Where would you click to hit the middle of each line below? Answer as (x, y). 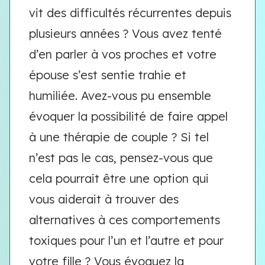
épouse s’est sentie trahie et (108, 75)
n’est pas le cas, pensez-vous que (121, 158)
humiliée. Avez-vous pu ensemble (120, 96)
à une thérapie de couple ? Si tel (119, 137)
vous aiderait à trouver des (104, 199)
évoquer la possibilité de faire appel (128, 116)
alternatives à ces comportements (125, 220)
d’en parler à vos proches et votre (123, 54)
